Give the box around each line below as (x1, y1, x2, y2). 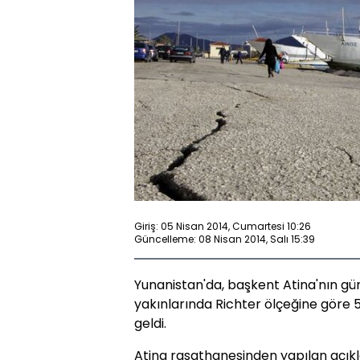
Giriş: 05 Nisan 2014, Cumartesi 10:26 (134, 219, 311, 233)
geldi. (134, 314, 166, 333)
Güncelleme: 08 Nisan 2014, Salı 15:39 (134, 231, 315, 246)
